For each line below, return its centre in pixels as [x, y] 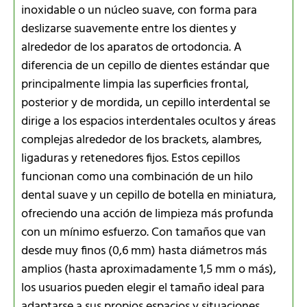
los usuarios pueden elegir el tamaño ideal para [143, 288]
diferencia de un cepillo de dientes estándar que [145, 66]
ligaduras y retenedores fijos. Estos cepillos [131, 158]
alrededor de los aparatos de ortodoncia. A [132, 47]
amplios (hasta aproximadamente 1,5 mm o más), [149, 269]
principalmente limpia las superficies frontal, [135, 84]
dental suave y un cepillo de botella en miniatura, [149, 195]
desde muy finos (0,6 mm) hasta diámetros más [144, 251]
